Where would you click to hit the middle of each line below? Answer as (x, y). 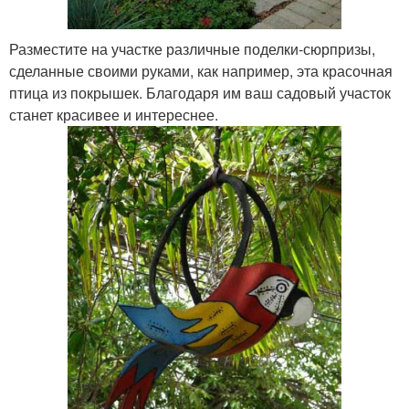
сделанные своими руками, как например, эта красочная (201, 71)
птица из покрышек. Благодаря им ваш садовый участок (200, 93)
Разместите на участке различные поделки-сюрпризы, (192, 49)
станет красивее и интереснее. (114, 115)
